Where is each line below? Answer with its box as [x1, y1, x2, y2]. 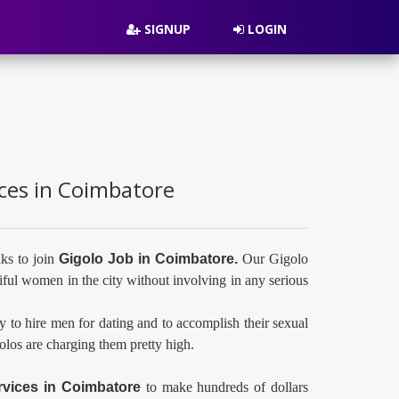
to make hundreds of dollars [145, 379, 309, 395]
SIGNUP [141, 20, 191, 37]
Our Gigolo [242, 251, 308, 266]
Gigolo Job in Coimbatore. [59, 251, 242, 266]
